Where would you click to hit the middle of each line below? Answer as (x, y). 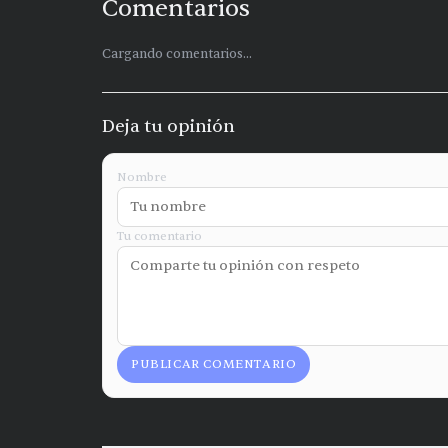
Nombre (142, 177)
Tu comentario (159, 236)
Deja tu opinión (168, 127)
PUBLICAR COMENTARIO (214, 364)
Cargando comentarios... (177, 54)
